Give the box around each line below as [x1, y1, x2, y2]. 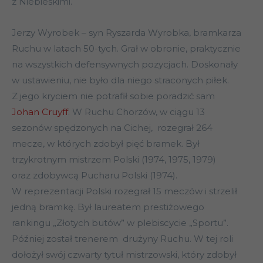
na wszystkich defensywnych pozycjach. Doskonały [12, 59, 238, 70]
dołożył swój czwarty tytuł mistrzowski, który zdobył [12, 249, 237, 261]
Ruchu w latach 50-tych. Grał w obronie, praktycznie [12, 43, 241, 55]
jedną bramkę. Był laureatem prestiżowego [12, 201, 204, 213]
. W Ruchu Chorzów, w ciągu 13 [68, 106, 205, 118]
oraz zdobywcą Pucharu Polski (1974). [12, 170, 177, 181]
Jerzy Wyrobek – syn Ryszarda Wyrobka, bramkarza [12, 27, 241, 39]
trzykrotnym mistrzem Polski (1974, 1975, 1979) [12, 154, 216, 166]
